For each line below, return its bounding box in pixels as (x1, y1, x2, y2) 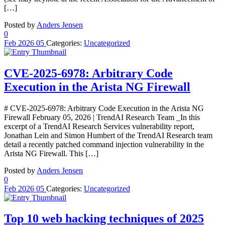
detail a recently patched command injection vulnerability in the (4, 140, 204, 149)
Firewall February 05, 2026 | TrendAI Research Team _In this (4, 113, 200, 122)
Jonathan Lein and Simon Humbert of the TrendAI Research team (4, 131, 212, 140)
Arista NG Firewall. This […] (4, 149, 98, 158)
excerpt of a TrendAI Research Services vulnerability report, (4, 122, 194, 131)
